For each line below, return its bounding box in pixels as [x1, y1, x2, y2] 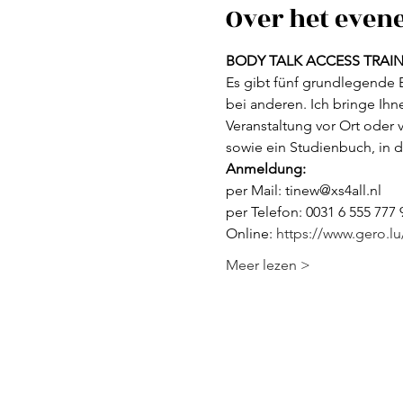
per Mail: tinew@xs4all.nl [226, 182, 381, 199]
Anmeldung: [226, 160, 306, 177]
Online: [226, 225, 276, 242]
